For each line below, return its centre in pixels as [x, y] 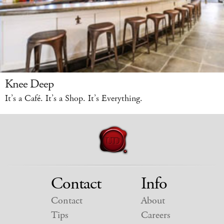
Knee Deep [29, 84]
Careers [155, 215]
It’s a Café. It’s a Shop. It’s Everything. [74, 99]
